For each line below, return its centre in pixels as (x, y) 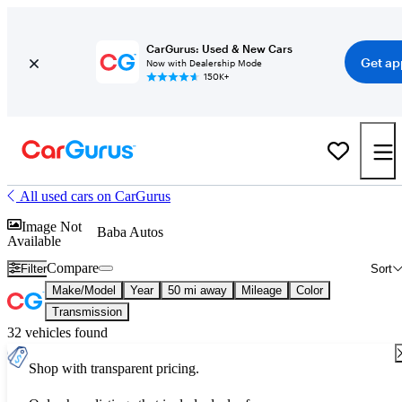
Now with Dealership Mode (204, 63)
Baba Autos (130, 232)
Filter (34, 268)
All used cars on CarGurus (95, 196)
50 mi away (197, 290)
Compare (73, 268)
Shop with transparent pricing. (114, 368)
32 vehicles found (57, 332)
